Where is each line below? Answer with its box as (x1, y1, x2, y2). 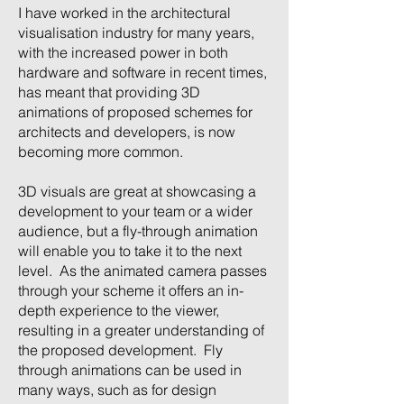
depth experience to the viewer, (18, 301, 219, 319)
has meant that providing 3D (18, 83, 200, 101)
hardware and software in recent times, (18, 63, 267, 81)
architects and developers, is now (18, 123, 235, 141)
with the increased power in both (18, 43, 228, 61)
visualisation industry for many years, (18, 23, 254, 41)
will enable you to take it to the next (18, 242, 242, 260)
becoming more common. (18, 142, 183, 161)
